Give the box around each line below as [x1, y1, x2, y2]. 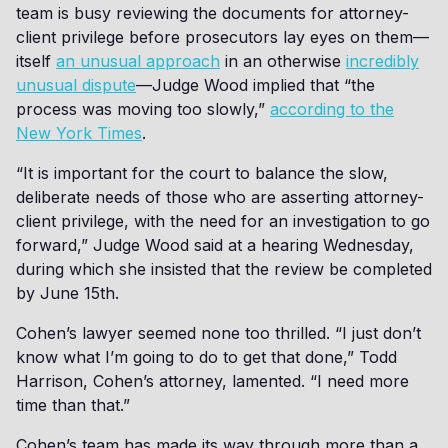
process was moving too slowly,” [16, 99, 270, 119]
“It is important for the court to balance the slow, [16, 163, 388, 183]
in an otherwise [220, 51, 346, 71]
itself [16, 51, 56, 71]
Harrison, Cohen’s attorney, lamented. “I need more [16, 371, 409, 391]
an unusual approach [56, 51, 220, 71]
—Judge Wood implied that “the [136, 75, 375, 95]
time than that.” [16, 395, 130, 415]
